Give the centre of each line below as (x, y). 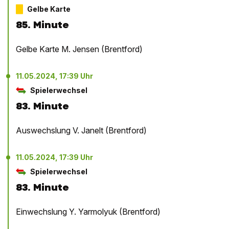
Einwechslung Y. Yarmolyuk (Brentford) (88, 212)
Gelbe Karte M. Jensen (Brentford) (79, 49)
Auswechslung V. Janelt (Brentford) (81, 131)
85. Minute (42, 25)
